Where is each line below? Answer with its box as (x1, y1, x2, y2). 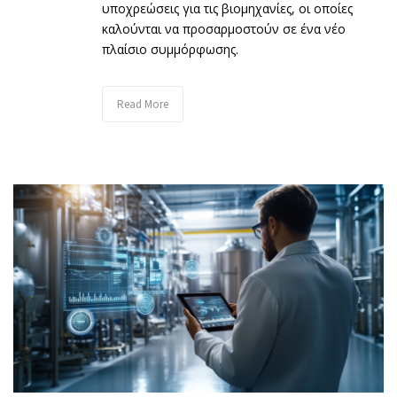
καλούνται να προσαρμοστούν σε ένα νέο (102, 19, 346, 37)
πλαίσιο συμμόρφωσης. (102, 40, 238, 58)
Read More (117, 96, 168, 112)
